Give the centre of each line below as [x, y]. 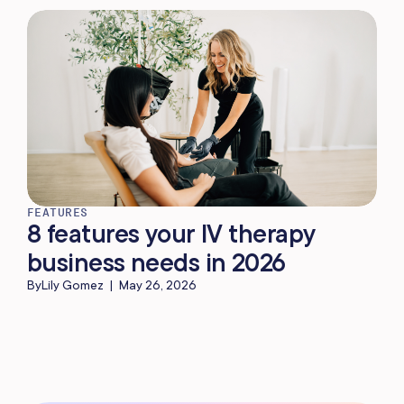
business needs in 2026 [156, 262]
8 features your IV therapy [171, 234]
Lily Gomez [73, 285]
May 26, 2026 [158, 285]
